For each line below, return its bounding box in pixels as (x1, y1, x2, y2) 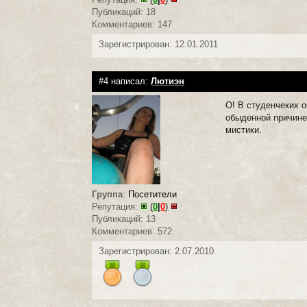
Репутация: (92, 201, 141, 212)
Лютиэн (151, 76, 185, 87)
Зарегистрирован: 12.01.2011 (99, 39, 219, 50)
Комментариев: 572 (92, 226, 173, 237)
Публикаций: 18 (92, 7, 156, 18)
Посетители (128, 189, 177, 200)
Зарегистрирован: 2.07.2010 (99, 246, 214, 257)
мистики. (225, 125, 262, 136)
